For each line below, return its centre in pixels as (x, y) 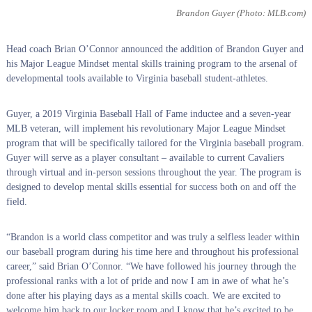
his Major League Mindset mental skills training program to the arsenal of (151, 64)
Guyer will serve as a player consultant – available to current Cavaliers (145, 158)
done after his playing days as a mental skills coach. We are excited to (143, 296)
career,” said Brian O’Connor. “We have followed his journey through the (151, 267)
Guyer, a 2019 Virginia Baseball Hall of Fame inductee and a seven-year (148, 114)
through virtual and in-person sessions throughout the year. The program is (153, 173)
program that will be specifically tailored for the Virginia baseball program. (155, 143)
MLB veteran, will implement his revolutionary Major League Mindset (146, 129)
